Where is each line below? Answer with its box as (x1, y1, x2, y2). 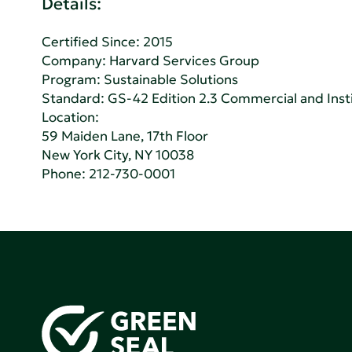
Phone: (42, 165, 90, 182)
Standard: (42, 90, 108, 107)
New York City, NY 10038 (42, 146, 195, 163)
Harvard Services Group (109, 52, 260, 69)
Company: (42, 52, 110, 69)
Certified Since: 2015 (42, 33, 174, 50)
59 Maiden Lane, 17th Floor (42, 127, 209, 145)
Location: (42, 108, 100, 126)
